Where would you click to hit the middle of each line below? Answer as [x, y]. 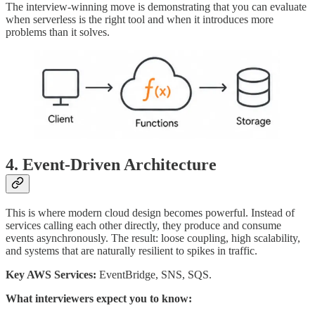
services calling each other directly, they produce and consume [143, 226]
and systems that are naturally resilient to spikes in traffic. [131, 251]
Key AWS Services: [51, 275]
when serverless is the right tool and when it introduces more [140, 19]
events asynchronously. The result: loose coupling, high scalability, [153, 238]
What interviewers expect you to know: [99, 299]
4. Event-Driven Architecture [111, 164]
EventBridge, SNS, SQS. [154, 275]
